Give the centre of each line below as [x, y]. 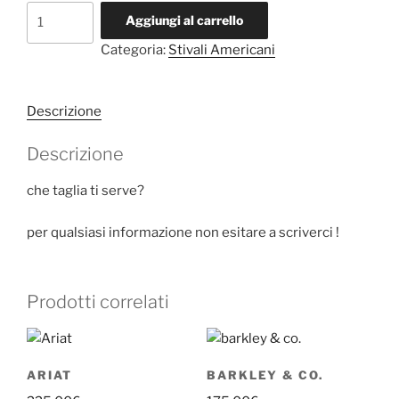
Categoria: [134, 49]
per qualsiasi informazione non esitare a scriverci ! [183, 232]
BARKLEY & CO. [265, 375]
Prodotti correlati [98, 302]
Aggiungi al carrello [184, 20]
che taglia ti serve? [85, 191]
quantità [54, 33]
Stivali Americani [221, 49]
